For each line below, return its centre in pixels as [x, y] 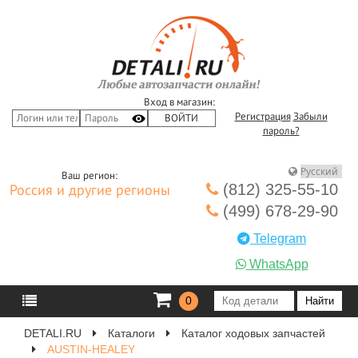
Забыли [310, 117]
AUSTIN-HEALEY [91, 349]
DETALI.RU [53, 333]
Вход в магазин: [179, 102]
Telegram [278, 239]
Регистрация [263, 117]
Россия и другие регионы [89, 191]
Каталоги [131, 333]
